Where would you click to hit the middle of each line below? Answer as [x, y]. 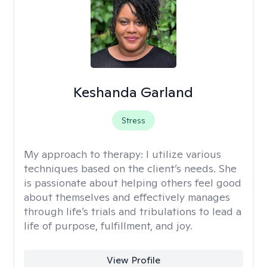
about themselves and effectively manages [127, 197]
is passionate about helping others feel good [133, 183]
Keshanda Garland [133, 92]
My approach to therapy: [85, 154]
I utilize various [184, 154]
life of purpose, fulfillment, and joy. [108, 226]
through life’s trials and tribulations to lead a [133, 211]
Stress [133, 120]
